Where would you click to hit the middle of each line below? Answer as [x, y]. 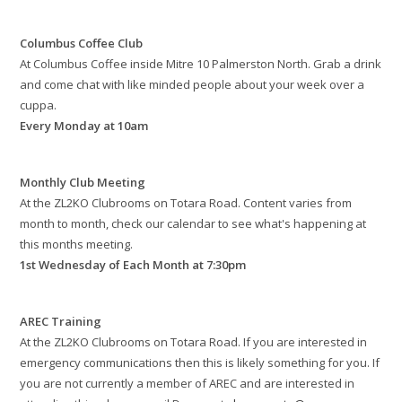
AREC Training [61, 322]
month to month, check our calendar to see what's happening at [193, 224]
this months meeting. [77, 245]
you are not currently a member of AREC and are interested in [188, 384]
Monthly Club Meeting [83, 183]
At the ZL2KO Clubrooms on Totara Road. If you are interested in [194, 342]
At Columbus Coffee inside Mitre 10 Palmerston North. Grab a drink [201, 64]
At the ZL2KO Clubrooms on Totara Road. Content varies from [186, 203]
